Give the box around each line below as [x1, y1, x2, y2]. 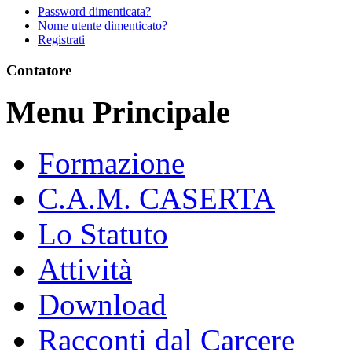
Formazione [38, 146, 185, 181]
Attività [38, 252, 132, 287]
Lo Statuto [38, 217, 168, 251]
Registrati [38, 33, 85, 47]
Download [38, 288, 167, 322]
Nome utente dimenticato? [38, 19, 167, 33]
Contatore [6, 61, 71, 79]
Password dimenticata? [38, 5, 151, 19]
